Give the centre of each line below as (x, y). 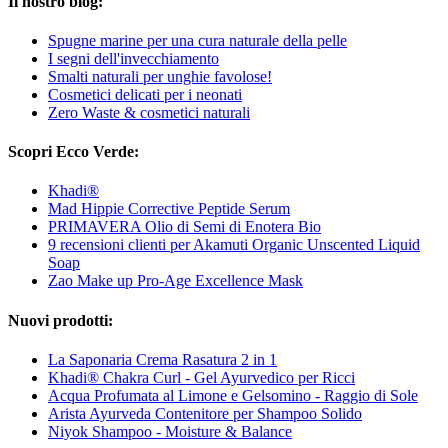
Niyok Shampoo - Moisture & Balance (170, 431)
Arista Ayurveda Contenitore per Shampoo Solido (205, 413)
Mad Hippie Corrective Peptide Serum (169, 209)
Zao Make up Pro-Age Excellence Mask (175, 281)
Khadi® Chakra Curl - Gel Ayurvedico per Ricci (201, 377)
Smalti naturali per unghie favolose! (160, 76)
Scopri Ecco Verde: (73, 152)
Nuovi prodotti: (60, 320)
